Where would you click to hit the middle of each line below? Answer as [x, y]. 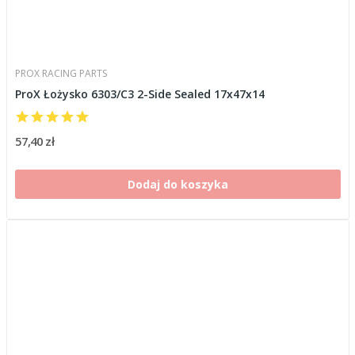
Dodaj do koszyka [177, 184]
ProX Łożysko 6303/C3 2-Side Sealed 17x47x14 [139, 94]
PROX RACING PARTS [61, 73]
